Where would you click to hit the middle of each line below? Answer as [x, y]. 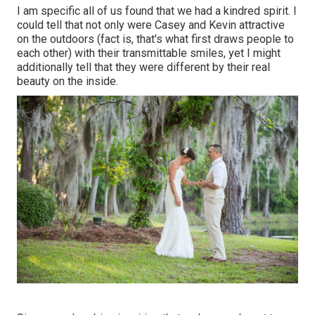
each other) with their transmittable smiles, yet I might [149, 53]
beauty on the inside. [67, 82]
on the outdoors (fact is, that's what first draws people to [155, 39]
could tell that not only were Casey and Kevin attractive [151, 25]
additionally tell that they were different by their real [143, 67]
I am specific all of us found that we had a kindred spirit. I [157, 11]
